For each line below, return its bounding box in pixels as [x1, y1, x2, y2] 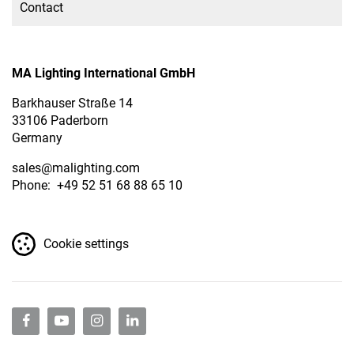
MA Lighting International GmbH [12, 65, 195, 81]
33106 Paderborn [12, 112, 108, 128]
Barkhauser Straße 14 [12, 95, 133, 111]
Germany [12, 130, 62, 145]
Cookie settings [43, 235, 129, 251]
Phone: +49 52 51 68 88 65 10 [12, 177, 183, 193]
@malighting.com [41, 160, 140, 175]
